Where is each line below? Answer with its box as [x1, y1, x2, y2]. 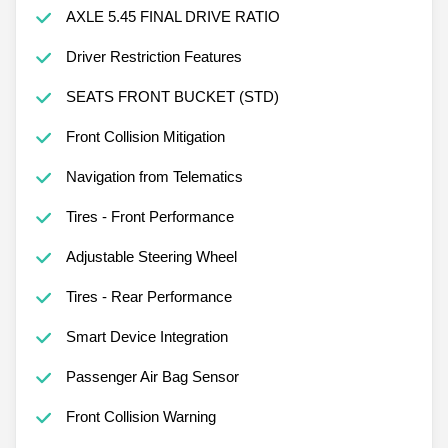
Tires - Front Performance [65, 207, 234, 225]
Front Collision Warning [65, 407, 216, 425]
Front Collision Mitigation [65, 127, 225, 145]
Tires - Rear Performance [65, 287, 232, 305]
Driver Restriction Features [65, 47, 242, 65]
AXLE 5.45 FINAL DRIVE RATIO [65, 7, 280, 25]
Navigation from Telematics [65, 167, 243, 185]
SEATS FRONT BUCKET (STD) [65, 87, 279, 105]
